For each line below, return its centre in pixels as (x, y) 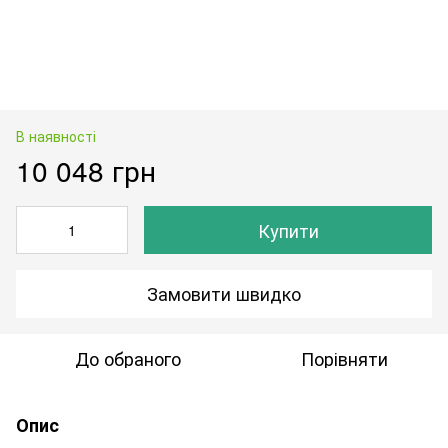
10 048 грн (86, 169)
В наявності (56, 135)
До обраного (128, 357)
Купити (288, 229)
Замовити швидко (224, 293)
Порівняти (344, 357)
